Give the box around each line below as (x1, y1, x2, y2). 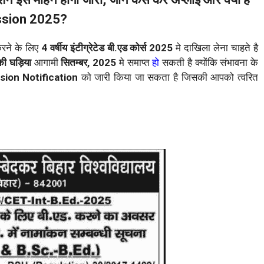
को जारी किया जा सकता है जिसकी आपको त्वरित (78, 71, 259, 84)
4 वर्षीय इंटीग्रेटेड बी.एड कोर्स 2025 (41, 42, 176, 54)
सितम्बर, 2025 (61, 57, 119, 69)
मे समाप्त (118, 57, 153, 69)
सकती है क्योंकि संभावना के (159, 57, 258, 69)
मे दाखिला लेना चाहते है (176, 42, 259, 54)
